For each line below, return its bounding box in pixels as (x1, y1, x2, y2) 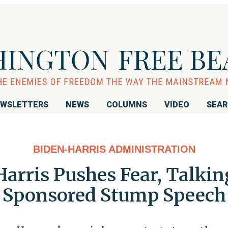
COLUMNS (106, 99, 147, 109)
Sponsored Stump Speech (2, 183, 226, 207)
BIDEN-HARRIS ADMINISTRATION (33, 143, 195, 155)
